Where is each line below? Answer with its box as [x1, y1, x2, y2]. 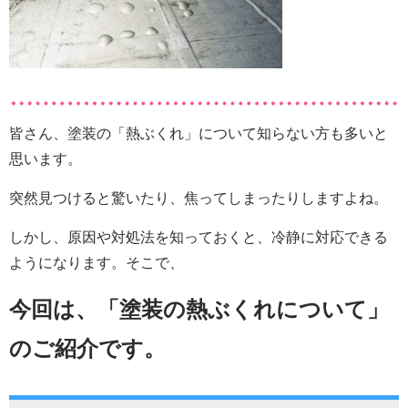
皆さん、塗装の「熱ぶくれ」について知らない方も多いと [9, 126, 388, 142]
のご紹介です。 [9, 336, 166, 362]
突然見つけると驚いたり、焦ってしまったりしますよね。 [9, 190, 388, 207]
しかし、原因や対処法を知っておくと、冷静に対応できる [9, 229, 388, 246]
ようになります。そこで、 [9, 255, 184, 271]
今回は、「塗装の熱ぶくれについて [9, 297, 367, 322]
